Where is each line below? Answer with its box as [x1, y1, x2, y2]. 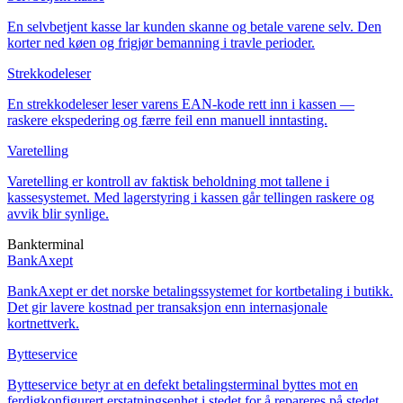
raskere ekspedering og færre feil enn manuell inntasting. [7, 112, 327, 128]
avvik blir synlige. [7, 205, 109, 221]
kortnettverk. [7, 315, 79, 331]
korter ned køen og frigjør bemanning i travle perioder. [7, 34, 315, 50]
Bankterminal [7, 236, 84, 252]
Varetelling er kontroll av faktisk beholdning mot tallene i [7, 173, 329, 189]
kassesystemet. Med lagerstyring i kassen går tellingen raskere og [7, 189, 374, 205]
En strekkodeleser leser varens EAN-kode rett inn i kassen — [7, 95, 354, 112]
